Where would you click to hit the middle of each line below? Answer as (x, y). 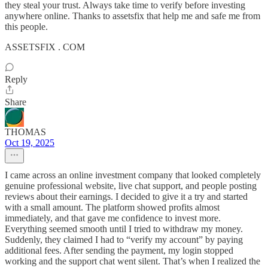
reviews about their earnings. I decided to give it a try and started (126, 197)
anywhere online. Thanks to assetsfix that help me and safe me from (133, 16)
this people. (26, 27)
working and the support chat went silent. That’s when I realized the (133, 261)
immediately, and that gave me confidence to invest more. (113, 218)
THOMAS (25, 132)
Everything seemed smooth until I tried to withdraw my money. (124, 229)
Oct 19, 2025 (30, 143)
